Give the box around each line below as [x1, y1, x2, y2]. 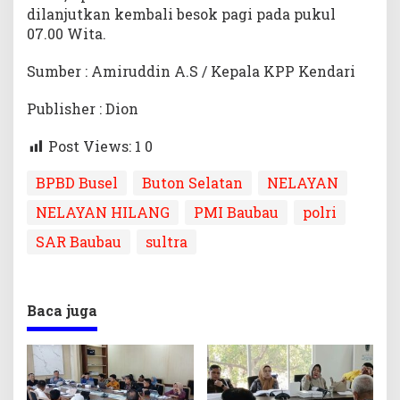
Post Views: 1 [48, 137, 141, 155]
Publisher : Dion [27, 99, 138, 118]
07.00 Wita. [27, 24, 106, 43]
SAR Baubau [36, 231, 121, 251]
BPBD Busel [36, 172, 118, 192]
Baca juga [27, 300, 97, 320]
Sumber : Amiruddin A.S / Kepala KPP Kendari [27, 62, 355, 80]
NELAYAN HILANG [36, 202, 170, 221]
